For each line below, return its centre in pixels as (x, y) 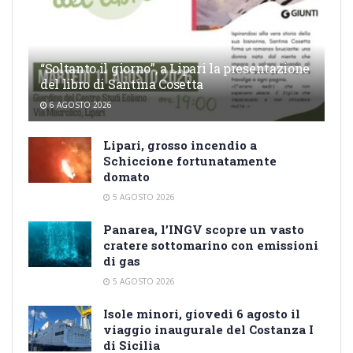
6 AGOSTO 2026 (80, 105)
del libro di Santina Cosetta (122, 84)
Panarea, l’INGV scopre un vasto (204, 230)
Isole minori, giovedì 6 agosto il (202, 314)
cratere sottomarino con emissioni (211, 245)
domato (126, 177)
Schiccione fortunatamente (190, 161)
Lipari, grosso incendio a (180, 145)
